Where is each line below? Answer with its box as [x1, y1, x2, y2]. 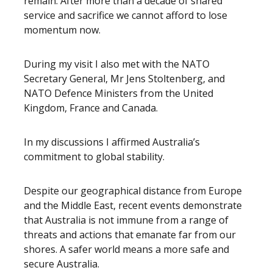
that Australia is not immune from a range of [24, 213, 229, 227]
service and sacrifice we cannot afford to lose [24, 9, 227, 22]
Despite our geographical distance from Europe [24, 184, 242, 197]
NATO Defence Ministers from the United [24, 87, 213, 100]
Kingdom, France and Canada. [24, 101, 158, 115]
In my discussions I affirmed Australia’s [24, 135, 200, 149]
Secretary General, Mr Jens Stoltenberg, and [24, 72, 225, 85]
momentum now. [24, 23, 101, 37]
